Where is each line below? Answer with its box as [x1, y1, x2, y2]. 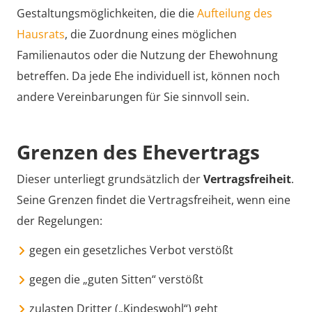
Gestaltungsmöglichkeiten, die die [17, 6, 197, 22]
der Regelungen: [17, 212, 102, 228]
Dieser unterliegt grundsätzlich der [17, 171, 203, 187]
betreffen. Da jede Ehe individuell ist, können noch [17, 68, 280, 84]
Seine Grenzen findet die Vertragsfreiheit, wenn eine [17, 192, 290, 208]
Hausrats [17, 26, 65, 42]
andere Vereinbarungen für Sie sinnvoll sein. [17, 89, 249, 105]
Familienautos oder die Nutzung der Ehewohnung [17, 47, 278, 63]
